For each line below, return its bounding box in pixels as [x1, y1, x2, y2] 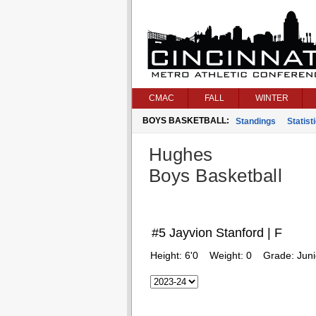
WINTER [255, 93, 288, 103]
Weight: [209, 250, 246, 261]
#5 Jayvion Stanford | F [151, 226, 282, 240]
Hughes [148, 144, 213, 165]
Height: [150, 250, 185, 261]
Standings [235, 116, 276, 126]
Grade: [262, 250, 297, 261]
